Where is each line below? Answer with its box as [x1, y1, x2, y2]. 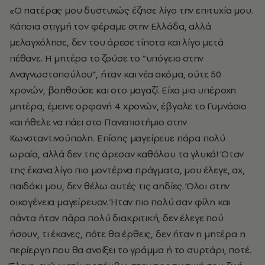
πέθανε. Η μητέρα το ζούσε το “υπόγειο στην [9, 51, 203, 64]
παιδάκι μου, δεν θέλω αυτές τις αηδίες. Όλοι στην [9, 179, 230, 192]
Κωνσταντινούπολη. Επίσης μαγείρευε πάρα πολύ [9, 131, 226, 144]
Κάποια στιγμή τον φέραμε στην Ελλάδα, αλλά [9, 19, 211, 33]
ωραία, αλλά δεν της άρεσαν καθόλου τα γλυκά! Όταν [9, 147, 244, 160]
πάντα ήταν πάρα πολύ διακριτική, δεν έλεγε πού [9, 211, 224, 224]
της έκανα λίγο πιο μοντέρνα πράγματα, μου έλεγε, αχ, [9, 163, 245, 176]
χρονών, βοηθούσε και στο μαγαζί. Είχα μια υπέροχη [9, 83, 237, 96]
